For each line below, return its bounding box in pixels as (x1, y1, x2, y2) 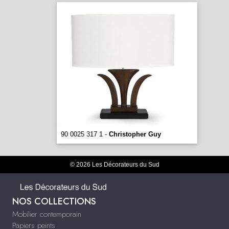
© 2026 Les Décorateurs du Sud (70, 161, 159, 168)
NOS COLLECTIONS (12, 194, 96, 208)
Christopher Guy (108, 130, 161, 138)
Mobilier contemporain (12, 208, 81, 220)
